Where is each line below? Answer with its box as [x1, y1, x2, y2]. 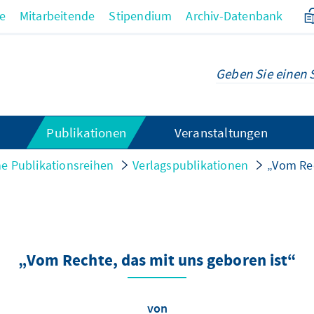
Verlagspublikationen [132, 157, 249, 173]
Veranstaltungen [174, 124, 268, 141]
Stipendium [109, 8, 172, 24]
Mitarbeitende [19, 8, 95, 24]
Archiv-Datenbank [186, 8, 283, 24]
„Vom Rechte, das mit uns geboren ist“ [18, 250, 296, 272]
